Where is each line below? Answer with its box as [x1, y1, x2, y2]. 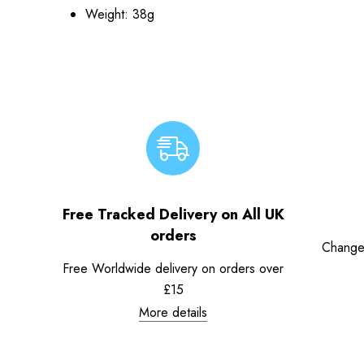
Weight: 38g [85, 5, 155, 24]
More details [139, 302, 207, 322]
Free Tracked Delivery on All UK [62, 203, 284, 225]
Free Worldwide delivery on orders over [63, 258, 284, 278]
